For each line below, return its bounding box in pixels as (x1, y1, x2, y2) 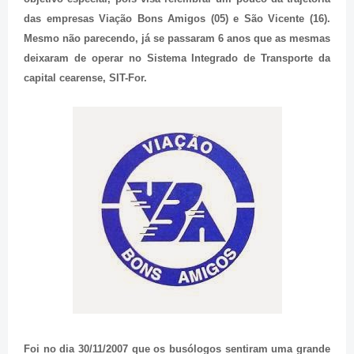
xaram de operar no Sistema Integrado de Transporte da (39, 52, 330, 65)
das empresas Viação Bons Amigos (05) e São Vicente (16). (24, 13, 330, 25)
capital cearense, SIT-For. (24, 72, 147, 85)
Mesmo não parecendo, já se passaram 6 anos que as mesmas (24, 32, 330, 45)
